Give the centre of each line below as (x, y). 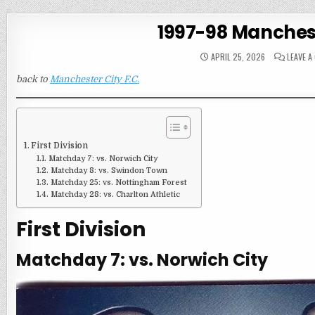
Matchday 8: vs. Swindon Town (109, 171)
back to (33, 79)
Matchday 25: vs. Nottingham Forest (118, 183)
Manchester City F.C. (94, 79)
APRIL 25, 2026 (237, 57)
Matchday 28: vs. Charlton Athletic (115, 195)
